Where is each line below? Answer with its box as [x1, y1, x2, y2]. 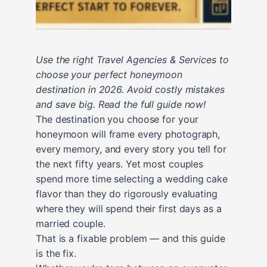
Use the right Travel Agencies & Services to [36, 53, 229, 66]
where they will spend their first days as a [36, 202, 222, 215]
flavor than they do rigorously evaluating [36, 187, 218, 200]
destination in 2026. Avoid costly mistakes [36, 83, 225, 95]
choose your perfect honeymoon [36, 68, 183, 80]
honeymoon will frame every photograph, [36, 128, 221, 140]
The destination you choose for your [36, 113, 198, 125]
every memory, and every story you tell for [36, 142, 226, 155]
